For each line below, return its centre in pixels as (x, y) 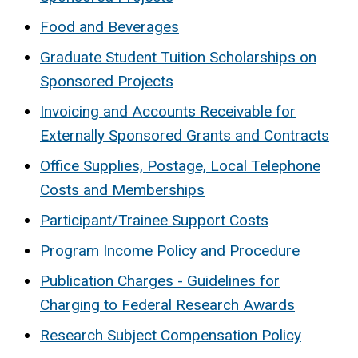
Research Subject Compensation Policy (171, 335)
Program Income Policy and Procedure (170, 250)
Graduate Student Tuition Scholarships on (178, 57)
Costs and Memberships (122, 189)
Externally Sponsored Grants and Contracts (185, 135)
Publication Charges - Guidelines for (160, 280)
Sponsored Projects (107, 81)
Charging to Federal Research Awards (167, 304)
